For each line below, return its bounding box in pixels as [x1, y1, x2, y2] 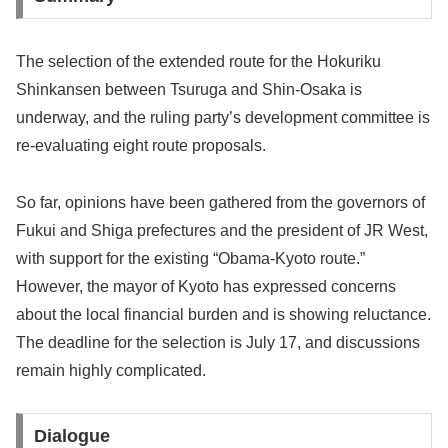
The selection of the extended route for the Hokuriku [16, 52, 381, 70]
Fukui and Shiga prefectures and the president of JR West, [16, 221, 428, 239]
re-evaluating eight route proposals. [16, 136, 266, 154]
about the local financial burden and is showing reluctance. [16, 305, 431, 323]
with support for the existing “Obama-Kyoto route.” [16, 249, 365, 267]
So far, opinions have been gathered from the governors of [16, 193, 425, 211]
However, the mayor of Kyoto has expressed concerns [16, 277, 396, 295]
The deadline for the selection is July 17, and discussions [16, 333, 420, 351]
